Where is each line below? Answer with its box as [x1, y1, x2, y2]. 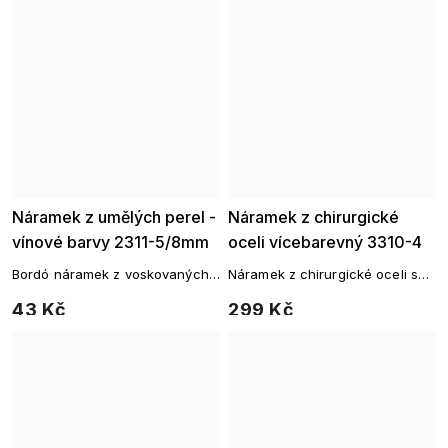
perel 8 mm [12, 285, 83, 301]
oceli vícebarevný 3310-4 [228, 232, 422, 252]
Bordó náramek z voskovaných [12, 266, 209, 282]
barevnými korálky [228, 285, 344, 301]
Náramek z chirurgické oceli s [228, 266, 418, 282]
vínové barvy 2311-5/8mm [12, 232, 209, 252]
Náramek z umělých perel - [12, 207, 216, 227]
